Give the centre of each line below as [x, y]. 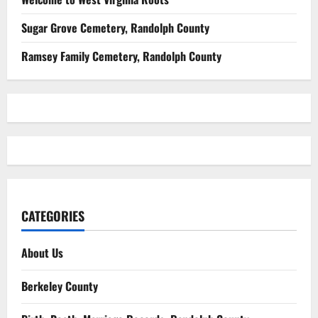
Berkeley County [60, 286]
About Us [42, 252]
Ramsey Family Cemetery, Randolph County [121, 56]
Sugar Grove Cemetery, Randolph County [115, 27]
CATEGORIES [53, 215]
